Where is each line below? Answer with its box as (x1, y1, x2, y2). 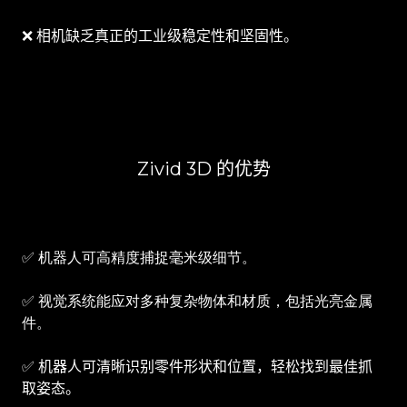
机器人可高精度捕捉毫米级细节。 (38, 249, 256, 267)
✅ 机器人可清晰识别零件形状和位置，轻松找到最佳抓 (22, 358, 372, 376)
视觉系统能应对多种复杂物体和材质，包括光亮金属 (38, 293, 372, 311)
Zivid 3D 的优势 (136, 158, 271, 181)
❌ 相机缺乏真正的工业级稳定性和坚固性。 (22, 27, 298, 45)
